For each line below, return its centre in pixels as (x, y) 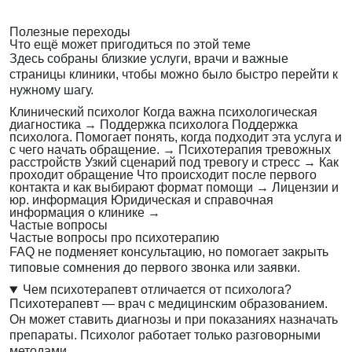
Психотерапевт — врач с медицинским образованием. (169, 304)
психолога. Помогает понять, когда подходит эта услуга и (176, 137)
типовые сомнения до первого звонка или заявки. (155, 268)
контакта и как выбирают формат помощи (131, 188)
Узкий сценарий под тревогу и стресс (192, 163)
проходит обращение (71, 175)
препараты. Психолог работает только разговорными (165, 335)
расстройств (46, 163)
